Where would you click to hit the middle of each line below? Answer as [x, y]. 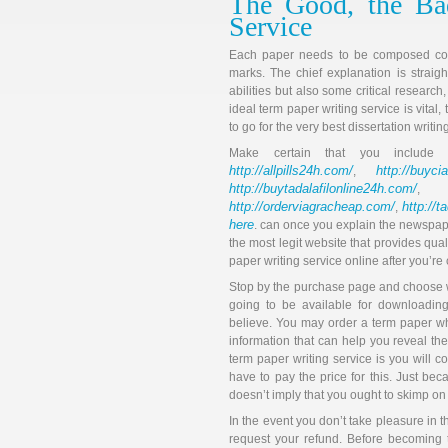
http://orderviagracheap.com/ [312, 206]
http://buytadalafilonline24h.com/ [323, 188]
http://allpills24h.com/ [291, 170]
